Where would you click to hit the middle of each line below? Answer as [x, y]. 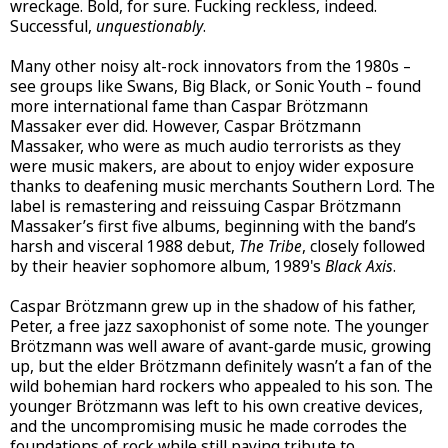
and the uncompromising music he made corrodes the [208, 426]
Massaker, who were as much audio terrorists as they [205, 146]
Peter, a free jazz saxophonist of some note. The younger [219, 326]
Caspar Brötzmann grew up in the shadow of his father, [213, 306]
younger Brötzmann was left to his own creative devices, [216, 406]
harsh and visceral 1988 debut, [124, 246]
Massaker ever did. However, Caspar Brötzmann [185, 126]
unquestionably [149, 26]
